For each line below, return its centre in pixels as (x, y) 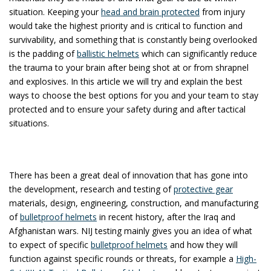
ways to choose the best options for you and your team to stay (134, 95)
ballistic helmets (108, 53)
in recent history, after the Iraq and (166, 217)
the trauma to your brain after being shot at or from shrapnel (129, 67)
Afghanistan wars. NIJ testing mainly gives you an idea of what (131, 230)
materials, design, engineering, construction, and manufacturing (134, 203)
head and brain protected (150, 11)
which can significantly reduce (198, 53)
